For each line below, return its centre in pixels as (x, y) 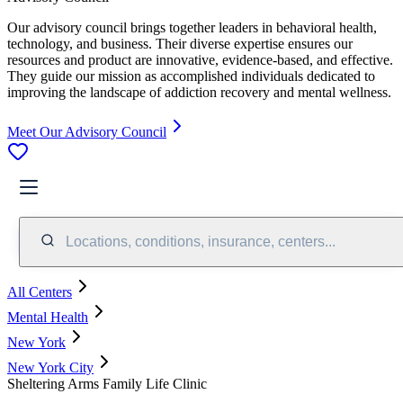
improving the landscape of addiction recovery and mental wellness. (199, 92)
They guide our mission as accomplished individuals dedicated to (191, 76)
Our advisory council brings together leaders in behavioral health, (192, 27)
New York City (50, 367)
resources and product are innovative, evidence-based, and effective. (200, 59)
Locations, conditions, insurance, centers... (201, 241)
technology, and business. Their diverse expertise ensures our (180, 43)
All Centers (40, 291)
